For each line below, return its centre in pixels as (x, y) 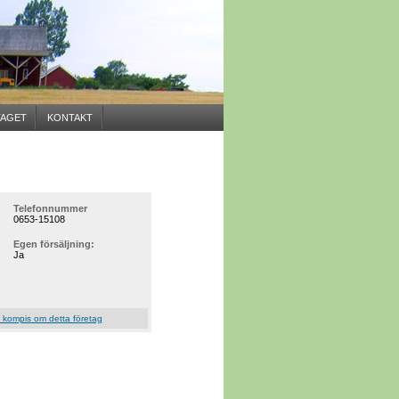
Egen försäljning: (53, 244)
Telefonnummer (50, 208)
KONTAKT (69, 118)
